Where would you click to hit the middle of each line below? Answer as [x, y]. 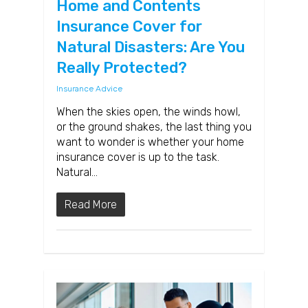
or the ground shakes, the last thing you [154, 127]
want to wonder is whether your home [150, 142]
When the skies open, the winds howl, [148, 112]
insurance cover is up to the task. [138, 157]
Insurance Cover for [129, 27]
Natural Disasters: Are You [151, 47]
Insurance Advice [89, 89]
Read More [91, 205]
